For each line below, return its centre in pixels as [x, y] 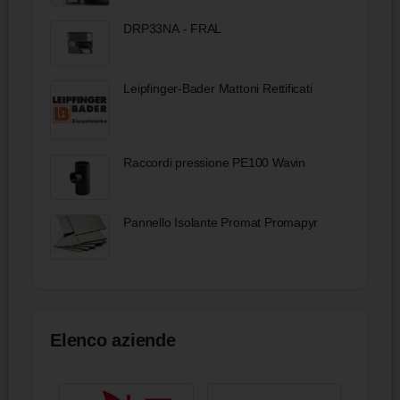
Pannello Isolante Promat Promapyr [221, 223]
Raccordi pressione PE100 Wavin [214, 163]
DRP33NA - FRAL [173, 29]
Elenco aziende [113, 340]
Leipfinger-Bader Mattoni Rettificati [218, 88]
